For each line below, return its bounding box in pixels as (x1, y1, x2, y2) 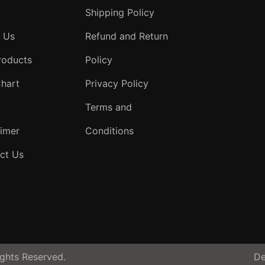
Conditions (85, 125, 134, 137)
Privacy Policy (85, 77, 148, 89)
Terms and (85, 101, 132, 113)
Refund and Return (85, 30, 168, 42)
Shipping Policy (85, 7, 154, 18)
